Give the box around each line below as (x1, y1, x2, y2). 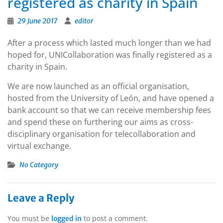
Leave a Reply (7, 192, 74, 205)
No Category (19, 160, 58, 170)
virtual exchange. (7, 140, 71, 152)
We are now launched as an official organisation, (7, 81, 189, 92)
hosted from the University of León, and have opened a (7, 93, 214, 104)
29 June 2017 (17, 16, 57, 26)
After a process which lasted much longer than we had (7, 37, 211, 49)
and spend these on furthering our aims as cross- (7, 116, 193, 128)
